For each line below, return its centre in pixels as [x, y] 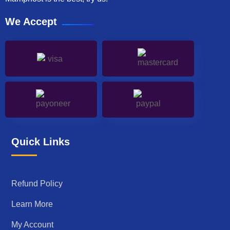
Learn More [32, 204]
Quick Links [41, 142]
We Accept [31, 22]
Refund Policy [37, 184]
